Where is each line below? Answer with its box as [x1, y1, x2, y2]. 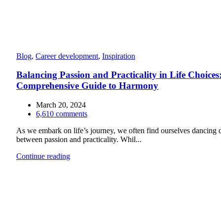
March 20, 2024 [36, 101, 86, 110]
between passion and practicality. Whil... [16, 135, 142, 144]
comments [56, 110, 87, 118]
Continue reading [16, 152, 70, 161]
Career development [36, 51, 98, 60]
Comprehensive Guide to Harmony [16, 80, 158, 91]
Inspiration [102, 51, 135, 60]
